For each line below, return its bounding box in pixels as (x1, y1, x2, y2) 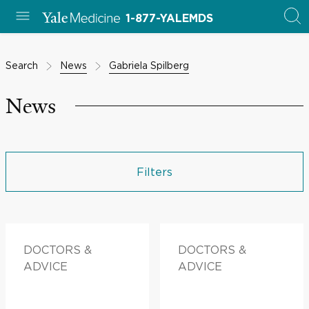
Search (6, 60, 38, 70)
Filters (137, 166, 172, 178)
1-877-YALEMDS (125, 13, 213, 24)
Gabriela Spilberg (109, 60, 189, 70)
